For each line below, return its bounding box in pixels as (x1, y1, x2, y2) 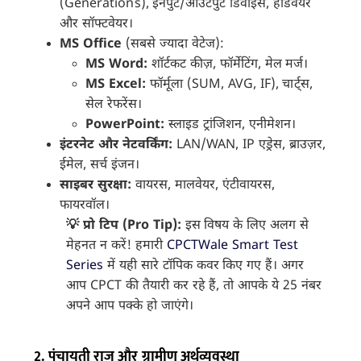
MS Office (60, 36, 122, 54)
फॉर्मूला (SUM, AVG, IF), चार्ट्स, (146, 77, 313, 94)
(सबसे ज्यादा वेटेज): (122, 36, 224, 54)
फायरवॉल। (60, 197, 110, 215)
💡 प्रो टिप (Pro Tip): (66, 218, 181, 235)
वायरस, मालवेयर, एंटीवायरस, (131, 177, 275, 195)
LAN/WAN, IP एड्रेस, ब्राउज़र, (172, 137, 326, 155)
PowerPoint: (85, 117, 165, 135)
